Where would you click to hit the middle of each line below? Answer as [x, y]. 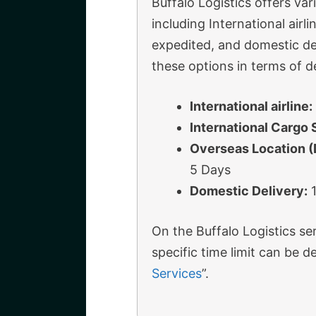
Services [177, 273]
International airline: [251, 106]
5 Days [212, 170]
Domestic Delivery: [249, 191]
